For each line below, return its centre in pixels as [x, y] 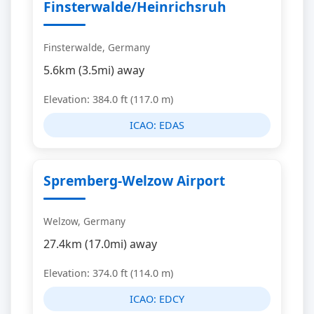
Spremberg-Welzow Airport [134, 180]
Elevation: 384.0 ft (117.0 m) [108, 99]
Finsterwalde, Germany [97, 47]
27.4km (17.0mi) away [100, 244]
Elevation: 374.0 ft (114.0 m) [108, 273]
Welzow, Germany [84, 221]
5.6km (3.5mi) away [94, 70]
